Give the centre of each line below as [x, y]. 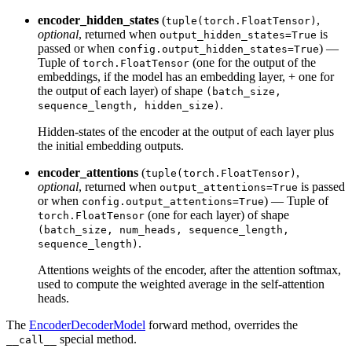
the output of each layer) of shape [122, 90]
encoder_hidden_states [98, 20]
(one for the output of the [253, 62]
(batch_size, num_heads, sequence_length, [163, 229]
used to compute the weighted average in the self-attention [181, 284]
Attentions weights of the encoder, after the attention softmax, [189, 269]
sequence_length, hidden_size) [129, 105]
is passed [321, 186]
